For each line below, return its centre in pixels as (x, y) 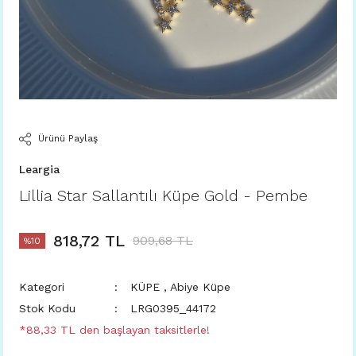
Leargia (39, 169)
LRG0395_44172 (173, 308)
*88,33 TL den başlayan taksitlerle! (114, 330)
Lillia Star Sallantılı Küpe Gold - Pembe (163, 195)
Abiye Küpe (200, 287)
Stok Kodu (47, 308)
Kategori (42, 287)
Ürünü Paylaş (68, 138)
